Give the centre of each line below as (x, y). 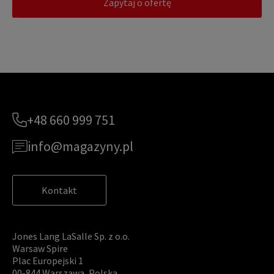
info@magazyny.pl (80, 146)
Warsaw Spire (40, 249)
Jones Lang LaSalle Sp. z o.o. (71, 236)
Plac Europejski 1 (48, 261)
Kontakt (59, 190)
